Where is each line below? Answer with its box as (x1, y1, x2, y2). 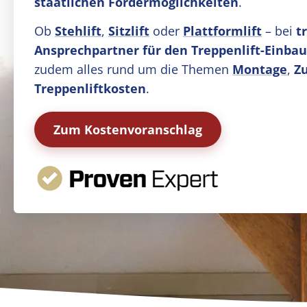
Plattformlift (183, 23, 262, 39)
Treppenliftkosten (34, 80, 146, 97)
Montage (232, 61, 287, 77)
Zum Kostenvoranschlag (53, 121, 202, 138)
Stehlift (55, 23, 101, 39)
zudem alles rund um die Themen (34, 61, 232, 77)
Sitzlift (108, 23, 149, 39)
